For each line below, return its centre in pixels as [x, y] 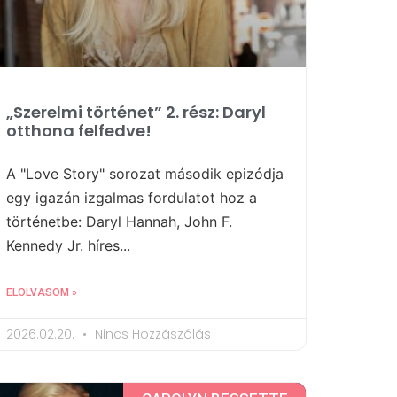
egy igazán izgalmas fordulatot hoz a [132, 198]
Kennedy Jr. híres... [68, 246]
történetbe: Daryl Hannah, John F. [119, 222]
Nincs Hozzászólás [151, 335]
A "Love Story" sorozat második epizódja [145, 174]
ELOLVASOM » [42, 293]
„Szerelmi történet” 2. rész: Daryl [136, 113]
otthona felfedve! [79, 131]
